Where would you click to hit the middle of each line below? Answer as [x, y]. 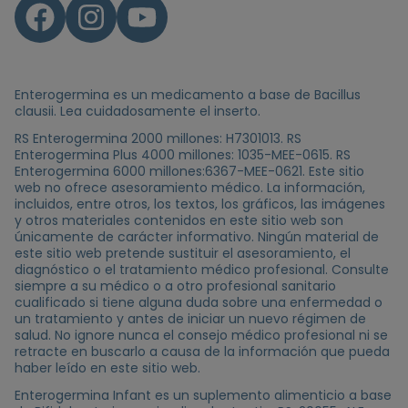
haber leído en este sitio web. [107, 367]
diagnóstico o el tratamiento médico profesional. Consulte [202, 269]
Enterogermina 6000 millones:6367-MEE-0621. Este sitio [189, 171]
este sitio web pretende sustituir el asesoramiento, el [183, 253]
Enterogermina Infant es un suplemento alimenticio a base [203, 395]
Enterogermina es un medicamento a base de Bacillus [188, 94]
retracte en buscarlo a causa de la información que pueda [202, 351]
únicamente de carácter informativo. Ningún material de [197, 236]
